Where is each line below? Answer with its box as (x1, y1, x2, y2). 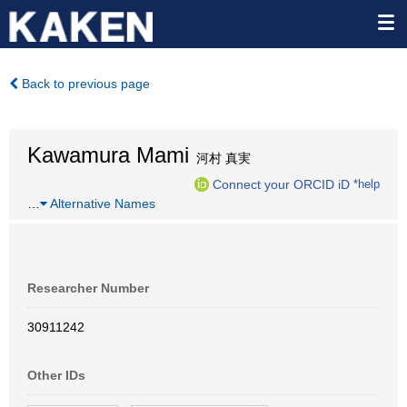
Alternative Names (47, 196, 155, 211)
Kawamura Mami (27, 143, 189, 167)
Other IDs (27, 368, 85, 382)
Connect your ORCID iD (213, 176, 350, 192)
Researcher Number (27, 281, 149, 295)
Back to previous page (18, 76, 150, 91)
